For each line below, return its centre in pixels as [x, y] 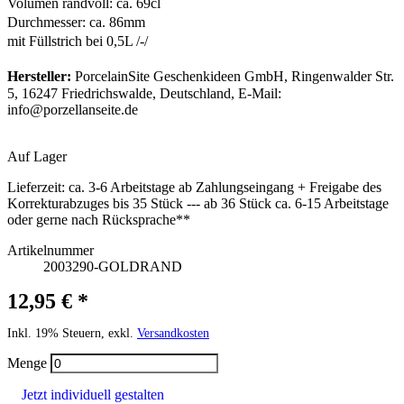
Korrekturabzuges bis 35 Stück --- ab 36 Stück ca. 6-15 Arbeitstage [198, 203]
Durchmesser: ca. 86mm [76, 22]
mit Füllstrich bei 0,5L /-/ [78, 41]
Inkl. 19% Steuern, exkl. [72, 333]
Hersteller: [39, 76]
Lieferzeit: [36, 187]
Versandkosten [173, 333]
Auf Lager [37, 156]
